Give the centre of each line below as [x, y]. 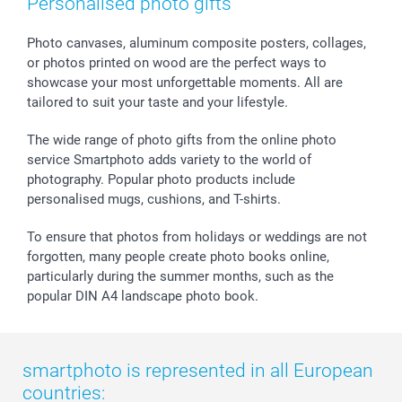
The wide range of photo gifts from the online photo [182, 140]
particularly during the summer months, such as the [180, 276]
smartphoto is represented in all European [198, 370]
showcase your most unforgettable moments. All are [185, 82]
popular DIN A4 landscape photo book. [143, 296]
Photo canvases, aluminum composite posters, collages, [197, 43]
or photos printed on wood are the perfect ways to [177, 62]
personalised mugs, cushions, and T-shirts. [154, 199]
